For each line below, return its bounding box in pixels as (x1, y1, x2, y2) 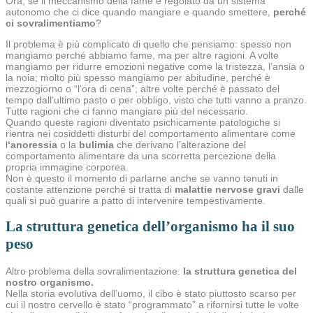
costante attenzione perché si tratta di (6, 183, 175, 195)
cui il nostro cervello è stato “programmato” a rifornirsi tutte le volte (6, 298, 299, 310)
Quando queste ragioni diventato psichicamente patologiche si (6, 116, 280, 128)
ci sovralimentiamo (6, 17, 96, 29)
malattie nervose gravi (175, 183, 280, 195)
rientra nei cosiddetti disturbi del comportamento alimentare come (6, 127, 296, 139)
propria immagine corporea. (6, 161, 129, 173)
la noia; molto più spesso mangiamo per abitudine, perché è (6, 71, 270, 83)
